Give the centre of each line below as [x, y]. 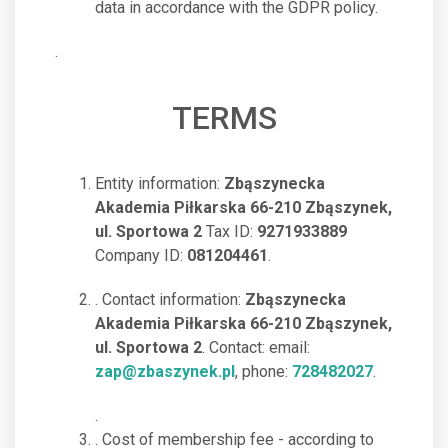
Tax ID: [229, 231]
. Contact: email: [256, 347]
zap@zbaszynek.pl [165, 371]
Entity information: [159, 183]
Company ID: [141, 255]
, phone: [263, 371]
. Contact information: [170, 299]
